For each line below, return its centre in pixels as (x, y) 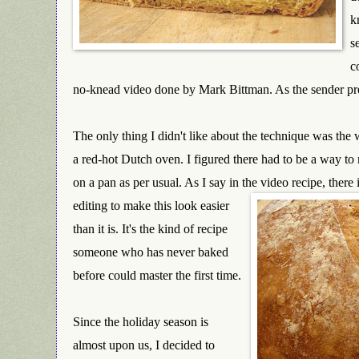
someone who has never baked (151, 252)
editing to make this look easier (151, 205)
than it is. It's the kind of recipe (150, 228)
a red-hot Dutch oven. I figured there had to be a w (201, 159)
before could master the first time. (157, 275)
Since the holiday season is (141, 321)
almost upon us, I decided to (144, 345)
